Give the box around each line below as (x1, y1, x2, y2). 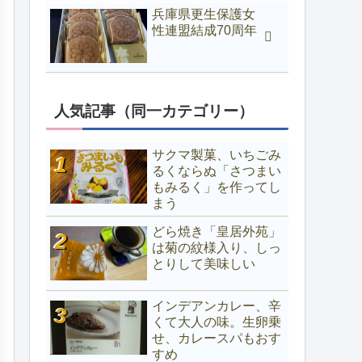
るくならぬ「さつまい (152, 163, 281, 178)
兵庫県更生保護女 (152, 6, 255, 21)
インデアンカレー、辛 (152, 298, 281, 313)
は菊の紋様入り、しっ (152, 240, 281, 255)
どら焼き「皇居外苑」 (152, 224, 281, 238)
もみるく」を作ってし (152, 179, 281, 194)
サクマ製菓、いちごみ (152, 147, 281, 162)
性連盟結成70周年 (152, 23, 257, 37)
